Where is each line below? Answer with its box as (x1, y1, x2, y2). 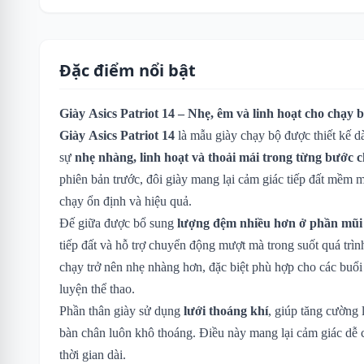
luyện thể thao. (59, 281, 135, 296)
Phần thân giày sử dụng (59, 303, 184, 318)
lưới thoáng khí (184, 303, 268, 318)
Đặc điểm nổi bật (59, 58, 196, 81)
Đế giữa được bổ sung (59, 215, 177, 230)
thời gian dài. (59, 347, 126, 362)
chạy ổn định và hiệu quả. (59, 193, 192, 208)
